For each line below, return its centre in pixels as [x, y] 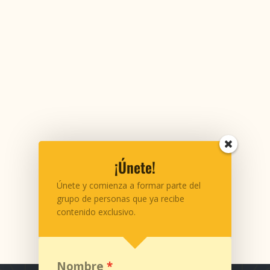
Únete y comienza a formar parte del [129, 185]
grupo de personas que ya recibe [121, 199]
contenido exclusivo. [96, 212]
